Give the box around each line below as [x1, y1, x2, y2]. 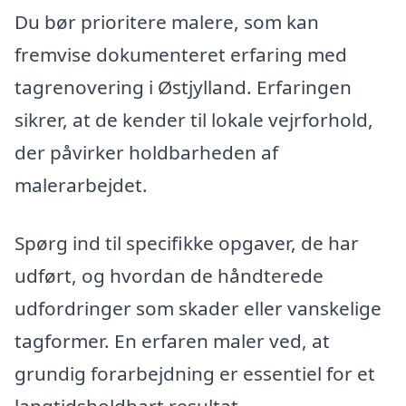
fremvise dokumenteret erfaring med [14, 42, 347, 68]
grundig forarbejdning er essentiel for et [14, 360, 375, 386]
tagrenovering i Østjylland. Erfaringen [14, 74, 352, 101]
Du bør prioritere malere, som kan [14, 9, 319, 35]
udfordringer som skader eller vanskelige [14, 295, 382, 321]
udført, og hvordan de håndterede [14, 262, 324, 288]
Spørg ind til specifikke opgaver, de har [14, 229, 359, 256]
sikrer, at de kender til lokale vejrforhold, [14, 107, 373, 133]
